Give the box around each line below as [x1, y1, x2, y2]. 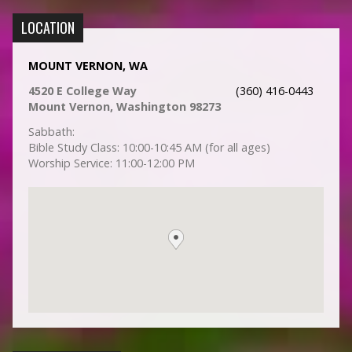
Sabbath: [27, 124, 75, 140]
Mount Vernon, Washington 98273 [27, 99, 221, 115]
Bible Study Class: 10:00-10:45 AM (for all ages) [27, 140, 270, 156]
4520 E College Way [27, 83, 137, 99]
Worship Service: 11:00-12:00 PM [27, 156, 195, 171]
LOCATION [20, 17, 75, 38]
